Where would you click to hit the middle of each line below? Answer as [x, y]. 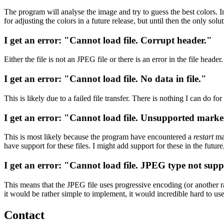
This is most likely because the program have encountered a [99, 137]
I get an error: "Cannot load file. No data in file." [105, 79]
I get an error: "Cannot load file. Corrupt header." [108, 40]
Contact [24, 215]
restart [203, 137]
